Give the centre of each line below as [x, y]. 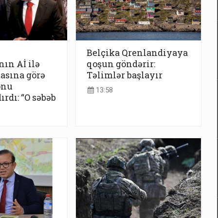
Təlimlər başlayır [125, 75]
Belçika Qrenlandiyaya [137, 53]
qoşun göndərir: [121, 64]
